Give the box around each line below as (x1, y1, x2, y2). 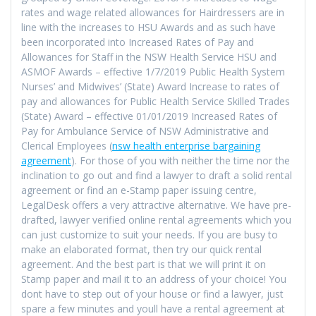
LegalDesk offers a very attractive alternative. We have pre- (21, 197, 291, 212)
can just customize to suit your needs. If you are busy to (21, 227, 278, 241)
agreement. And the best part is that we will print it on (21, 257, 266, 271)
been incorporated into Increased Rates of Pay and (21, 35, 254, 49)
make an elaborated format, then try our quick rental (21, 242, 262, 256)
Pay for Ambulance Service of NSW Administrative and (21, 123, 269, 138)
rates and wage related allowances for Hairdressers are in (21, 5, 284, 19)
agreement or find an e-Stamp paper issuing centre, (21, 183, 257, 197)
